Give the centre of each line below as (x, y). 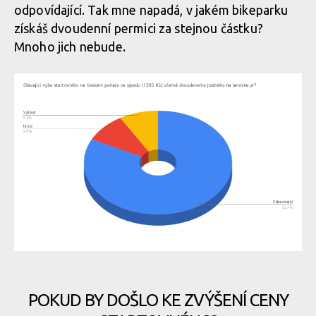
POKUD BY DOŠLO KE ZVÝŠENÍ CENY (158, 300)
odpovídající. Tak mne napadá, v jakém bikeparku (151, 10)
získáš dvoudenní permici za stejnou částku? (139, 28)
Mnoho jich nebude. (70, 47)
